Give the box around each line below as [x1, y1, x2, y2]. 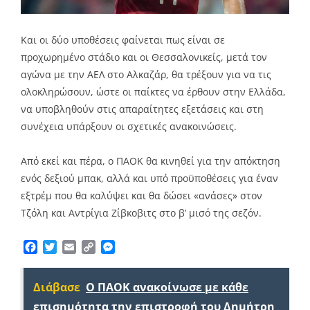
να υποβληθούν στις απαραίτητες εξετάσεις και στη [21, 102, 264, 116]
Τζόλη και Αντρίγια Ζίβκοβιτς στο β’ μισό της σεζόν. [21, 206, 262, 219]
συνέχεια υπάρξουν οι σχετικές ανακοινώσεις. [21, 119, 237, 133]
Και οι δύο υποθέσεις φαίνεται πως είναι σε [21, 33, 225, 46]
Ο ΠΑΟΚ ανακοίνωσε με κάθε [86, 279, 248, 295]
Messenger [115, 239, 172, 255]
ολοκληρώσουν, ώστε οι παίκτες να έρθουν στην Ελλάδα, [21, 84, 286, 98]
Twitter [57, 239, 93, 255]
